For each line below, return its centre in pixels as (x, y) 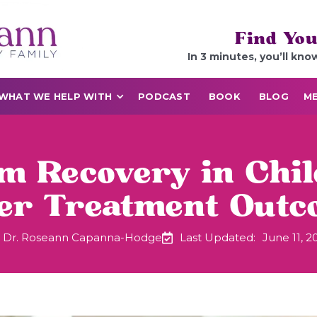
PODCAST (164, 96)
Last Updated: (218, 237)
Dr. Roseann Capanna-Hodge (82, 237)
